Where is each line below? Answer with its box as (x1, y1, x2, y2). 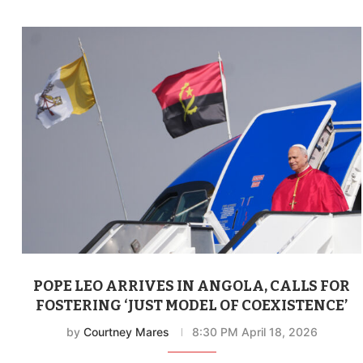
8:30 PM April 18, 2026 (191, 324, 318, 339)
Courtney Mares (83, 324, 169, 339)
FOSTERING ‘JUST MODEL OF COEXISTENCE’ (36, 296, 348, 314)
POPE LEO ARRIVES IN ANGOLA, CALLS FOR (33, 276, 351, 295)
